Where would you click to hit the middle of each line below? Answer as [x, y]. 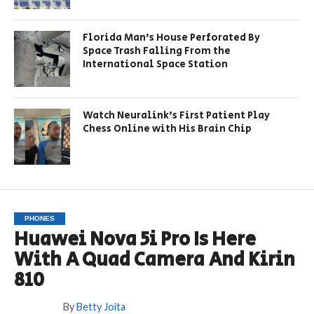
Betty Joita [101, 306]
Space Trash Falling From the [157, 50]
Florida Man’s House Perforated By [172, 37]
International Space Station [156, 64]
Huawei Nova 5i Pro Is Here [135, 239]
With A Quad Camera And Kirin [154, 260]
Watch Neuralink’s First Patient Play [177, 115]
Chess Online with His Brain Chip [168, 128]
